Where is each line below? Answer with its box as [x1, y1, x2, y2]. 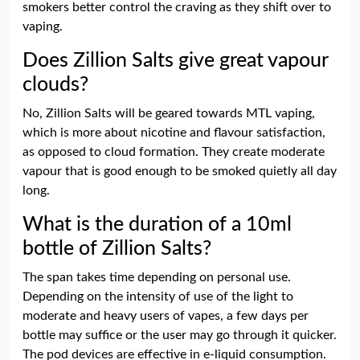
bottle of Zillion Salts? [22, 239, 211, 259]
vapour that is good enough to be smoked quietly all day [22, 165, 337, 178]
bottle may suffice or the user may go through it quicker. [22, 329, 337, 342]
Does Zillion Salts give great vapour [22, 51, 328, 71]
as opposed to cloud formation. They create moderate [22, 145, 325, 158]
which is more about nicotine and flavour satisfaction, [22, 126, 325, 139]
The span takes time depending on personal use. [22, 271, 291, 284]
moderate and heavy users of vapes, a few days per [22, 309, 309, 322]
